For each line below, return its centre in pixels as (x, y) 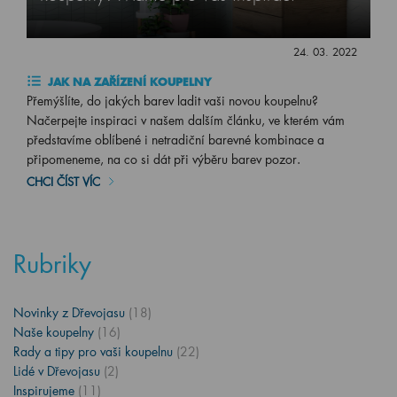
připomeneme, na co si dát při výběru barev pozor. (163, 160)
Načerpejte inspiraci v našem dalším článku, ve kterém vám (186, 121)
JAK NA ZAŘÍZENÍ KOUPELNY (128, 82)
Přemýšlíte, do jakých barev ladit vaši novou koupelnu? (172, 101)
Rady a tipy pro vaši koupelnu (95, 352)
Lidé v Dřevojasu (58, 371)
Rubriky (52, 264)
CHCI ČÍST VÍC (63, 182)
